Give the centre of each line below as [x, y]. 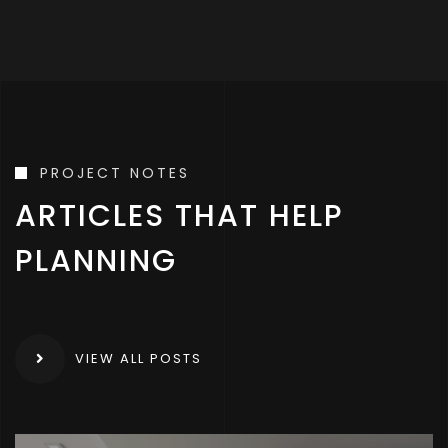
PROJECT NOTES [115, 172]
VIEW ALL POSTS [138, 359]
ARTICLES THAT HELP [179, 215]
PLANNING [96, 260]
